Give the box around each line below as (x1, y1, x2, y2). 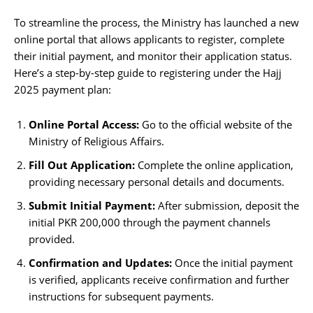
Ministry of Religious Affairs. (29, 133, 164, 148)
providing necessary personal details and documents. (29, 174, 284, 189)
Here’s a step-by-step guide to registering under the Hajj (14, 65, 282, 80)
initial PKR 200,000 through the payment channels (29, 214, 270, 229)
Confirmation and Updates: (29, 255, 172, 270)
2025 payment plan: (14, 82, 111, 96)
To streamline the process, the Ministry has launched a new (14, 15, 299, 29)
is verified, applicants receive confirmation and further (29, 272, 289, 286)
